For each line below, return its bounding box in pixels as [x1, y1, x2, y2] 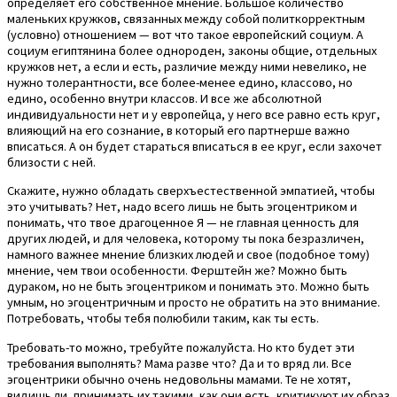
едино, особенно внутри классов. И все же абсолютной [7, 90, 322, 106]
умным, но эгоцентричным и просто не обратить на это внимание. [7, 294, 380, 311]
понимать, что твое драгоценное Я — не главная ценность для [7, 214, 359, 231]
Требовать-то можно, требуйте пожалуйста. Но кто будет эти [7, 339, 354, 355]
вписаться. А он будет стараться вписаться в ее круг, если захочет [7, 137, 382, 154]
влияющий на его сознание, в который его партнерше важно [7, 121, 350, 138]
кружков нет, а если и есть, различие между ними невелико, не [7, 58, 367, 74]
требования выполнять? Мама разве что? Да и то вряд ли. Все [7, 354, 352, 371]
